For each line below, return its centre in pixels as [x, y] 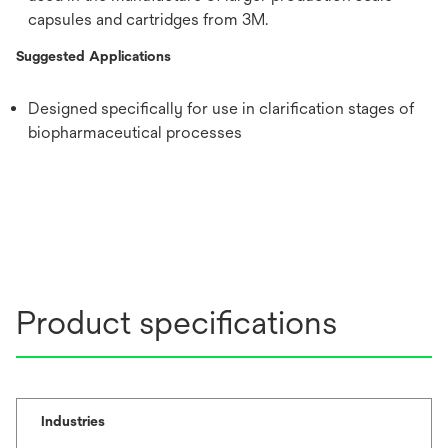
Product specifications [176, 322]
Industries [73, 421]
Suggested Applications [93, 56]
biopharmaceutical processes [135, 132]
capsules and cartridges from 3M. [148, 19]
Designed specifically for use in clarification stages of [221, 108]
